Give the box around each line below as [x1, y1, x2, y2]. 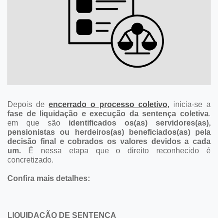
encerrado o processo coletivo [49, 100, 167, 109]
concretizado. [7, 155, 54, 164]
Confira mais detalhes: [7, 174, 90, 182]
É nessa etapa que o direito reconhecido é [21, 146, 211, 155]
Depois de [7, 100, 49, 109]
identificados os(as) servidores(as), [69, 118, 211, 127]
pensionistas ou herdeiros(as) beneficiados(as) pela [7, 127, 211, 136]
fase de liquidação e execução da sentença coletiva [7, 109, 209, 118]
